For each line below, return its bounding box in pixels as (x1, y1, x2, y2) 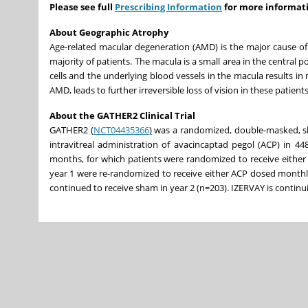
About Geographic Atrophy (49, 25, 168, 38)
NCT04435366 (93, 123, 149, 136)
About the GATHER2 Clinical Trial (49, 109, 195, 122)
